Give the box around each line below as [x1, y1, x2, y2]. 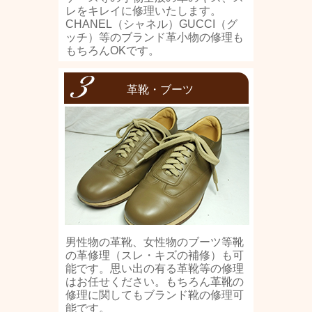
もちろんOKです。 [65, 45, 159, 56]
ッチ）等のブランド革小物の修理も [65, 31, 244, 43]
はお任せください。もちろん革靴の [65, 276, 244, 288]
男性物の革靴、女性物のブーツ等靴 [65, 236, 244, 248]
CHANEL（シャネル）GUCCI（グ [65, 18, 237, 30]
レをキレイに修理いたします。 [65, 5, 221, 17]
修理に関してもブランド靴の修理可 [65, 289, 244, 301]
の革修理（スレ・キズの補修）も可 [65, 249, 244, 261]
